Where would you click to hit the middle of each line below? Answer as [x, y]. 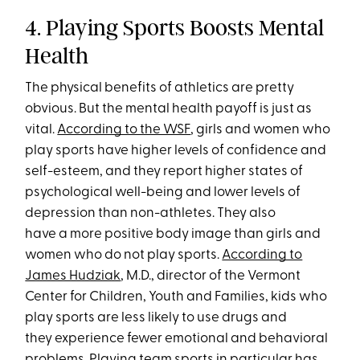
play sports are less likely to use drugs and [156, 317]
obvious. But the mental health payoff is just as [169, 108]
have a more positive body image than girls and [173, 234]
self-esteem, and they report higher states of [164, 171]
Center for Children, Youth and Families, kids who [176, 297]
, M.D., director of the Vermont [211, 276]
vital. [41, 129]
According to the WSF [124, 129]
